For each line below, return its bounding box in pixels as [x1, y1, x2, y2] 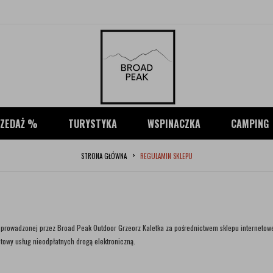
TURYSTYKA [68, 116, 117, 131]
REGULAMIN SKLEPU [140, 151, 193, 161]
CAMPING [231, 116, 269, 131]
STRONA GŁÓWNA [80, 151, 127, 161]
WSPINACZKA [147, 116, 200, 131]
